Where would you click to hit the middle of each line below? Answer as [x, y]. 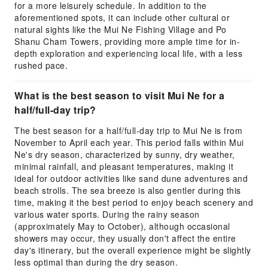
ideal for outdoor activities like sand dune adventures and [131, 178]
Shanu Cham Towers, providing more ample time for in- [127, 41]
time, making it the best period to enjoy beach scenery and [134, 202]
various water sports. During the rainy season [107, 214]
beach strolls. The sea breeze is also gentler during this [128, 190]
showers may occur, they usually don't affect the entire [125, 238]
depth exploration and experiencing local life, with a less [128, 53]
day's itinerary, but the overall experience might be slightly [133, 250]
